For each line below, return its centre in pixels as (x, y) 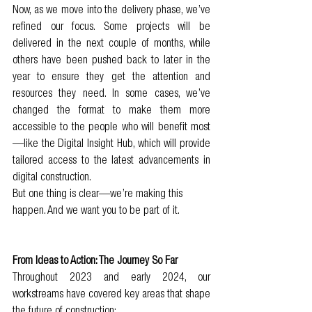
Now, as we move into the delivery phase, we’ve (111, 11)
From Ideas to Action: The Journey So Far (95, 262)
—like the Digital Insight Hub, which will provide (111, 145)
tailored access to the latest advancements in (111, 161)
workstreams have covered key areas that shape (111, 295)
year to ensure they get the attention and (111, 78)
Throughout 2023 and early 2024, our (111, 278)
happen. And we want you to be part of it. (96, 211)
